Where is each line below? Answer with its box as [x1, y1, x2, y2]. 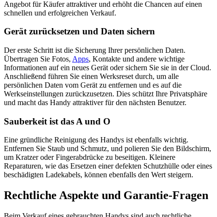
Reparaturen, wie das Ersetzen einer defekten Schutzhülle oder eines [4, 162, 212, 170]
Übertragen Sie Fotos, [4, 54, 72, 63]
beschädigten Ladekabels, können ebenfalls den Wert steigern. [4, 170, 193, 179]
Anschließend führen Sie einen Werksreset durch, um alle [4, 72, 179, 80]
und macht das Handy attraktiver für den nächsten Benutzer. [4, 98, 186, 107]
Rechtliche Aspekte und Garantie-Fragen [4, 189, 208, 202]
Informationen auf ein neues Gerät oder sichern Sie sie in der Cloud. [4, 63, 211, 72]
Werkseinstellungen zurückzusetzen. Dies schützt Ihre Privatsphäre [4, 89, 207, 98]
